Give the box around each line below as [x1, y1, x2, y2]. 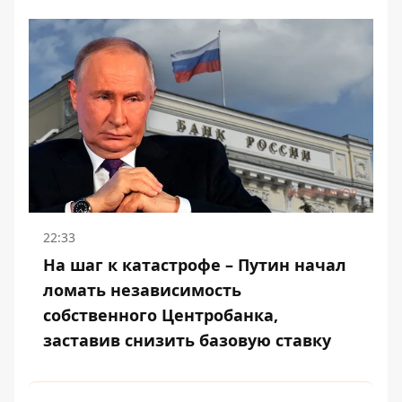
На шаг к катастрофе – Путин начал [43, 254, 346, 276]
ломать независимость [43, 279, 241, 301]
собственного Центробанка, [43, 304, 278, 327]
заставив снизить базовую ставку [43, 329, 331, 352]
